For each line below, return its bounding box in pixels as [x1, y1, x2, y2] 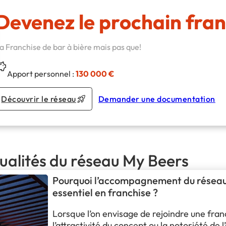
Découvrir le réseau [1, 93, 76, 104]
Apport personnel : [7, 69, 76, 79]
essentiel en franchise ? [52, 186, 158, 199]
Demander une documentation [98, 93, 215, 104]
